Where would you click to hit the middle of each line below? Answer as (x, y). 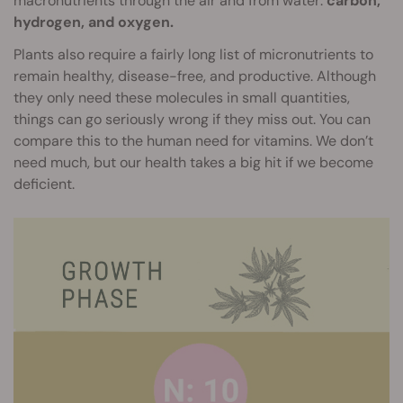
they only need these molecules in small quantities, (182, 97)
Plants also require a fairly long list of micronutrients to (193, 54)
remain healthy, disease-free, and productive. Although (195, 76)
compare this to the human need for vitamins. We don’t (193, 140)
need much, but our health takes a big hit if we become (193, 162)
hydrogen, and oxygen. (94, 22)
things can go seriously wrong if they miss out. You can (192, 119)
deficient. (44, 184)
